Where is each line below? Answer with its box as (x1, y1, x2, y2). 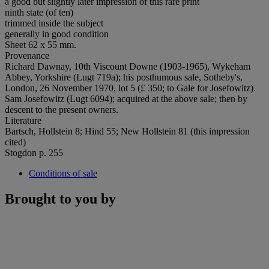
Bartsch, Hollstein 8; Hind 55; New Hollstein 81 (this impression (5, 125, 250, 136)
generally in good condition (5, 28, 109, 39)
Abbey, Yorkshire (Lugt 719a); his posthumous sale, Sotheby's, (5, 71, 243, 82)
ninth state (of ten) (5, 7, 73, 17)
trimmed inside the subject (5, 17, 103, 28)
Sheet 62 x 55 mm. (5, 39, 76, 50)
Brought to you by (5, 190, 116, 207)
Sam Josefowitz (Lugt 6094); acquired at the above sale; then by (5, 93, 247, 104)
